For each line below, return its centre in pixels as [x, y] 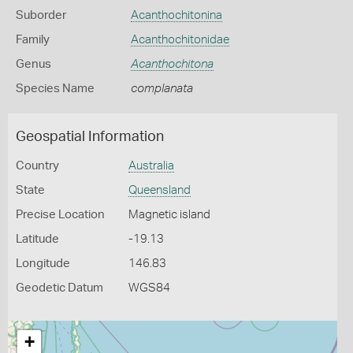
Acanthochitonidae [180, 40]
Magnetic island [169, 215]
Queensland [159, 190]
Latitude [37, 239]
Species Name [55, 89]
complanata [162, 89]
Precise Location [60, 215]
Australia [151, 166]
